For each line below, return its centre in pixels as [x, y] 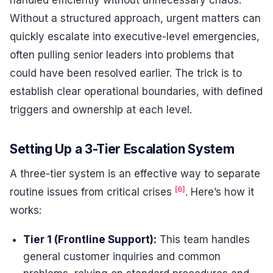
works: [26, 210]
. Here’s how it [220, 192]
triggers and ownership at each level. [101, 109]
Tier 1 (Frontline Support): [90, 240]
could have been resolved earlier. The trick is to [126, 73]
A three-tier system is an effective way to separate [135, 173]
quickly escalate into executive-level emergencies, [135, 36]
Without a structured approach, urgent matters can [135, 18]
